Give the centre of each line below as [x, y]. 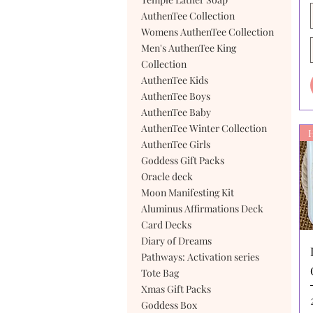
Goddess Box [169, 305]
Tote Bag [160, 273]
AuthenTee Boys [176, 96]
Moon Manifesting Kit [188, 192]
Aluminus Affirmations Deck [202, 209]
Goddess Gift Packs [183, 160]
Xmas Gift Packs [176, 289]
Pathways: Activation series [200, 257]
